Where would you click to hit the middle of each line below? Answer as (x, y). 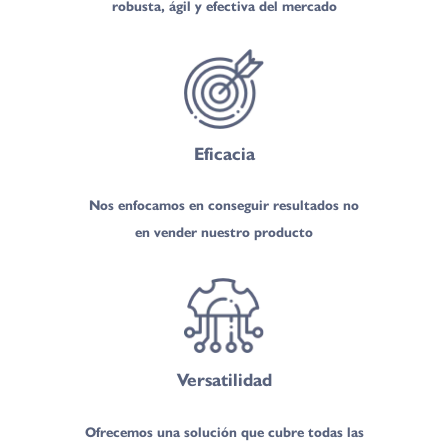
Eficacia (224, 153)
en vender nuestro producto (224, 232)
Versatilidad (224, 380)
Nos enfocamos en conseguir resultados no (224, 205)
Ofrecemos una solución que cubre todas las (224, 432)
